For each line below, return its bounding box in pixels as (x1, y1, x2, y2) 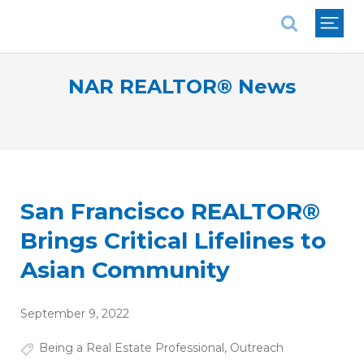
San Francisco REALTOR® (20, 197, 320, 226)
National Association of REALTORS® (19, 4, 250, 19)
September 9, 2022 (20, 306, 129, 322)
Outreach (229, 340, 284, 356)
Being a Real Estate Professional (38, 340, 224, 356)
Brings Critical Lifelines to (20, 227, 326, 255)
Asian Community (20, 256, 230, 284)
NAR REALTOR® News (68, 75, 296, 98)
